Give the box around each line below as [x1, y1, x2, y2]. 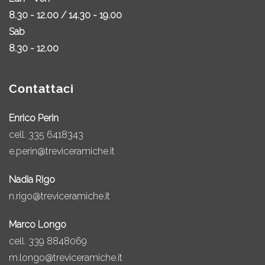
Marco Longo [9, 219, 66, 230]
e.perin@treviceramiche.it [9, 146, 115, 157]
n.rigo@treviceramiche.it [9, 190, 110, 202]
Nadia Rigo [9, 174, 55, 185]
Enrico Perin [9, 112, 59, 124]
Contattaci [9, 82, 74, 96]
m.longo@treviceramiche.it [9, 252, 122, 263]
